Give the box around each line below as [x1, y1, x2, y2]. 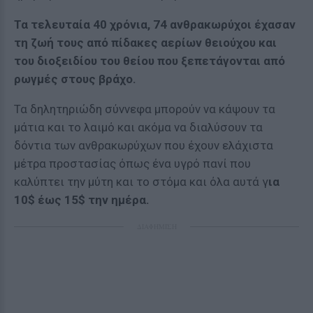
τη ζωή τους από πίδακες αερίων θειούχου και [14, 36, 277, 50]
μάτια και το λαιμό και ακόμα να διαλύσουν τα [14, 120, 263, 134]
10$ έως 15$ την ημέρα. [14, 193, 150, 207]
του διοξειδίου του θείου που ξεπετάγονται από [14, 54, 285, 68]
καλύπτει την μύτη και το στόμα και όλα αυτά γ [14, 175, 268, 189]
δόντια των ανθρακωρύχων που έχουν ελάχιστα [14, 138, 273, 152]
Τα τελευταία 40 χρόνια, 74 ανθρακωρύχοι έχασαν [14, 17, 296, 31]
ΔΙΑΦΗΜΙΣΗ [136, 221, 177, 231]
